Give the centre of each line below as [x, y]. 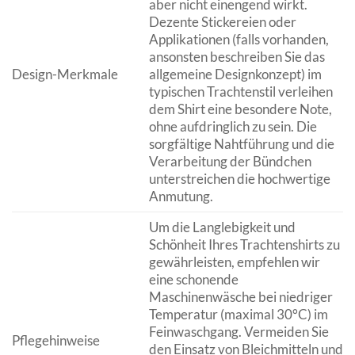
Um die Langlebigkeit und [222, 227]
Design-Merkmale [65, 74]
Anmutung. [181, 196]
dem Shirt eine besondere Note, [240, 109]
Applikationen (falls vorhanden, [239, 39]
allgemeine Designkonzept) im [235, 74]
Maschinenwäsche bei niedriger [240, 297]
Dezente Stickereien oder [222, 22]
